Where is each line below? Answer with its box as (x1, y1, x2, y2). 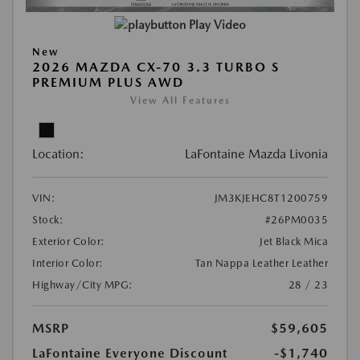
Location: (32, 146, 84, 162)
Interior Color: (32, 257, 104, 269)
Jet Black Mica (260, 235, 328, 247)
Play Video (188, 18, 246, 32)
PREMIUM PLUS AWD (32, 75, 184, 90)
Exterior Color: (32, 235, 105, 247)
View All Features (129, 95, 231, 106)
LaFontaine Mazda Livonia (185, 146, 328, 162)
